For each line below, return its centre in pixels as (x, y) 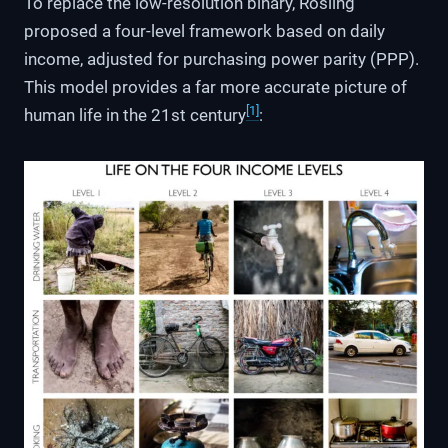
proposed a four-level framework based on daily (204, 31)
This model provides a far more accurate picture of (215, 87)
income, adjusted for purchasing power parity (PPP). (221, 59)
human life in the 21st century (135, 115)
